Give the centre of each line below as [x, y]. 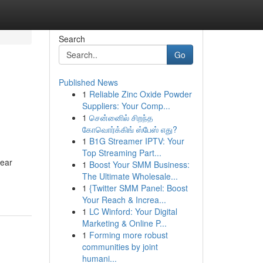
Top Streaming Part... [122, 153]
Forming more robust [128, 235]
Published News [88, 82]
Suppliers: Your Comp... [126, 106]
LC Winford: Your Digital [133, 211]
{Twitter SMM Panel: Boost [138, 188]
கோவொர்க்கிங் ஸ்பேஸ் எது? [129, 129]
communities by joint [120, 247]
